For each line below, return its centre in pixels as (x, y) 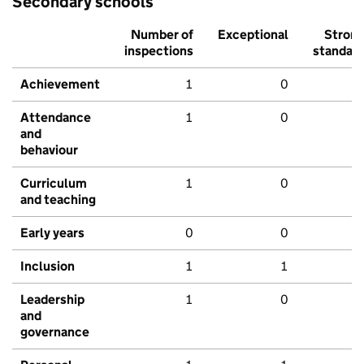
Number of (162, 34)
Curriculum (54, 183)
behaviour (49, 149)
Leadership (52, 299)
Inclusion (48, 266)
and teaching (58, 199)
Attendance (56, 117)
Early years (52, 232)
